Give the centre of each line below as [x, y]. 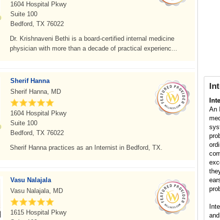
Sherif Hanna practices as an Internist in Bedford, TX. [86, 148]
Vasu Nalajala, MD [37, 191]
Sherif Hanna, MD [36, 92]
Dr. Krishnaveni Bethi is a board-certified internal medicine [92, 39]
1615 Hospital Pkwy [39, 212]
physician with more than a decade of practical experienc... [94, 48]
